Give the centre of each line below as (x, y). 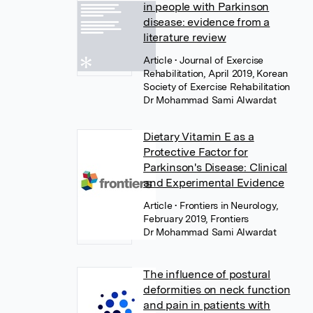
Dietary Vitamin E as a (199, 137)
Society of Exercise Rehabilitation (217, 87)
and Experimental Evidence (214, 183)
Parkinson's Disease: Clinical (216, 167)
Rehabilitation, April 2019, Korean (216, 73)
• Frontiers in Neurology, (226, 205)
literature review (185, 37)
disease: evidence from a (207, 22)
